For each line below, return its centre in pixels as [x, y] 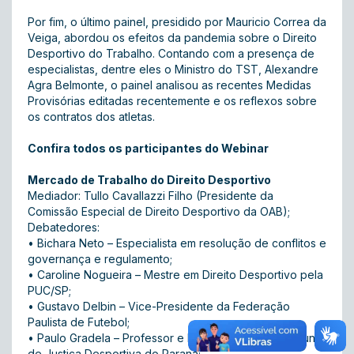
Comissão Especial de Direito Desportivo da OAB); [159, 211]
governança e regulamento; [100, 259]
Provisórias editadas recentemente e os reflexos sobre [172, 101]
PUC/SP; [49, 290]
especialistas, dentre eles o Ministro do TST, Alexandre [173, 69]
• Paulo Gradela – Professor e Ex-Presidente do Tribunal [176, 338]
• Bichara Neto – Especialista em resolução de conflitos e [177, 243]
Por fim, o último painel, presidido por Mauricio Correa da [177, 22]
